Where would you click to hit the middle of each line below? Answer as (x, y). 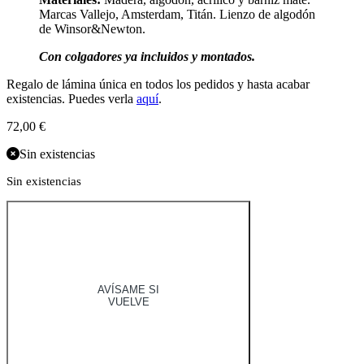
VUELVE (128, 302)
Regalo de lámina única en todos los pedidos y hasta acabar (158, 84)
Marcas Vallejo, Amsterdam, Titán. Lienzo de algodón (177, 15)
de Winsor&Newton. (92, 29)
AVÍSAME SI (128, 290)
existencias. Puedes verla (71, 99)
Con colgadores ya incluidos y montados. (149, 57)
